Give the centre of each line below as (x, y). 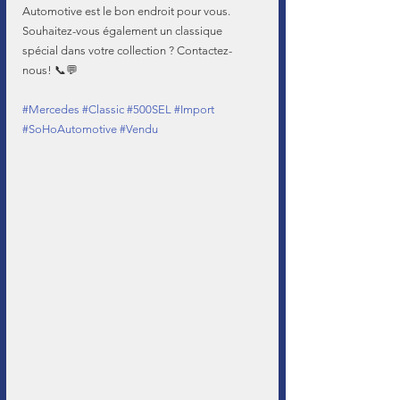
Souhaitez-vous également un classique (124, 31)
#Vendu (139, 129)
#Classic (103, 109)
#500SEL (149, 109)
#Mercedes (51, 109)
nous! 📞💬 (50, 70)
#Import (194, 109)
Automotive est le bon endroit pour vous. (128, 11)
